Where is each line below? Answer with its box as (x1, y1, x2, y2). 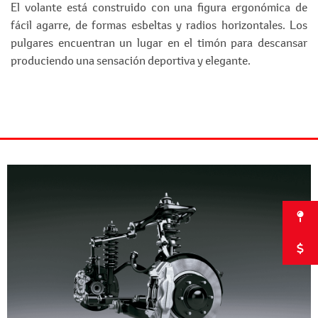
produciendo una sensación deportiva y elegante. (11, 53, 251, 67)
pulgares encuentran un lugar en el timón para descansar (11, 35, 307, 50)
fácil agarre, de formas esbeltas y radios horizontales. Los (11, 17, 307, 32)
